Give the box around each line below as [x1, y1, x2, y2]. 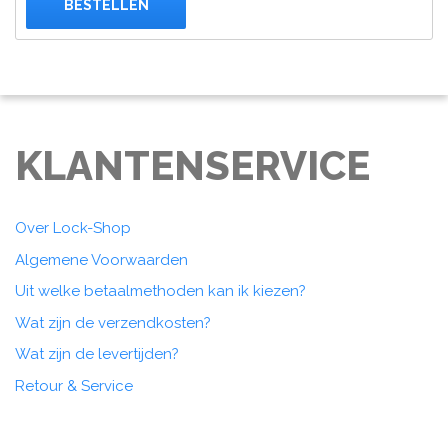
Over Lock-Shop [15, 219, 131, 238]
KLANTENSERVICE [15, 142, 370, 190]
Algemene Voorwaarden [15, 250, 188, 269]
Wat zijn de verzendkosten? [15, 313, 211, 332]
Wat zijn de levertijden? [15, 345, 179, 364]
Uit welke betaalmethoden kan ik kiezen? [15, 282, 306, 301]
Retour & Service [15, 376, 133, 395]
